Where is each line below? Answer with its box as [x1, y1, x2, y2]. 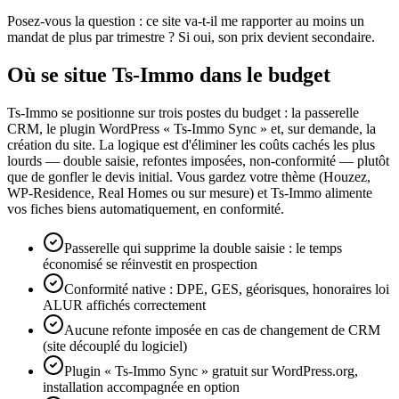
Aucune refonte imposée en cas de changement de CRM [64, 322, 380, 338]
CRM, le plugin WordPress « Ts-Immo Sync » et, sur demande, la [7, 120, 376, 136]
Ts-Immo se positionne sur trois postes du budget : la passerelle [7, 104, 359, 120]
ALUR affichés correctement [43, 297, 206, 313]
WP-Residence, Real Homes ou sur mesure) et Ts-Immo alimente [7, 184, 372, 200]
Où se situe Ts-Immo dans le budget [7, 62, 330, 86]
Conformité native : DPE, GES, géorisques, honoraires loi [64, 281, 389, 297]
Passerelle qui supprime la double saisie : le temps [64, 240, 342, 256]
